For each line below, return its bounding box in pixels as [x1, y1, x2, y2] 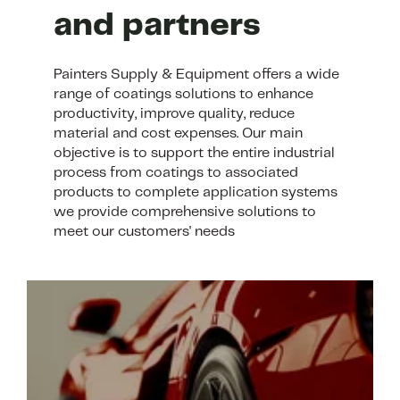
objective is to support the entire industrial [54, 146, 335, 160]
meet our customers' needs [54, 224, 235, 238]
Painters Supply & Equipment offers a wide [54, 67, 339, 81]
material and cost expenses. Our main [54, 126, 303, 140]
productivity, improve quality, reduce [54, 106, 295, 121]
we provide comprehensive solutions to [54, 204, 316, 219]
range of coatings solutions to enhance [54, 87, 313, 101]
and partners [54, 11, 261, 42]
